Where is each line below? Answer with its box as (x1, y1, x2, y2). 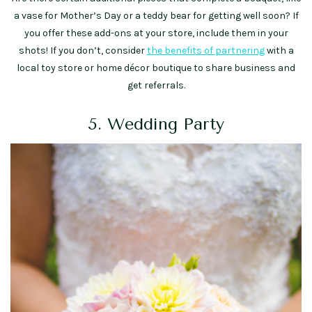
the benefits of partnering (146, 45, 265, 57)
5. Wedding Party (88, 114, 224, 134)
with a (264, 45, 294, 57)
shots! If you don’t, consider (18, 45, 147, 57)
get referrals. (127, 79, 185, 92)
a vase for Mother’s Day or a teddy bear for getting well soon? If (13, 10, 299, 22)
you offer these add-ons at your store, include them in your (24, 27, 288, 40)
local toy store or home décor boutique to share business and (17, 62, 295, 75)
